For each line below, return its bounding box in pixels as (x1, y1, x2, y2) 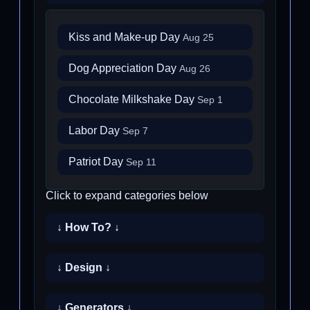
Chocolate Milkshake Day (69, 93, 197, 106)
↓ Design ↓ (57, 262, 111, 273)
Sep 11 (126, 157, 156, 168)
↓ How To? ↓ (57, 221, 120, 233)
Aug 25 (183, 32, 214, 43)
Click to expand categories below (46, 190, 208, 201)
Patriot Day (69, 156, 126, 168)
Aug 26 (179, 63, 210, 74)
